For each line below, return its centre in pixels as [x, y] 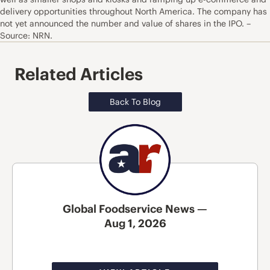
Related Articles [79, 74]
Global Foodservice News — [135, 209]
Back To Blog [135, 102]
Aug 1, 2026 [135, 223]
